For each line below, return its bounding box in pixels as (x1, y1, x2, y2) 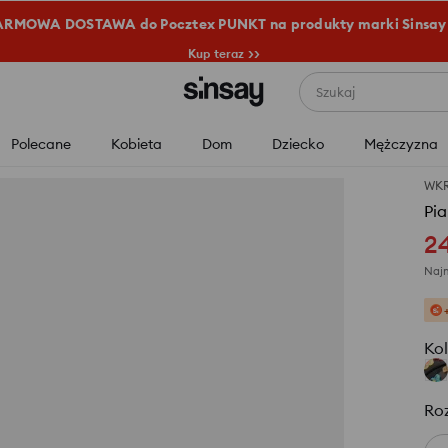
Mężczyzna (363, 135, 438, 153)
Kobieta (110, 135, 162, 153)
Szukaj (315, 84, 355, 100)
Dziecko (271, 135, 324, 153)
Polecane (10, 135, 71, 153)
